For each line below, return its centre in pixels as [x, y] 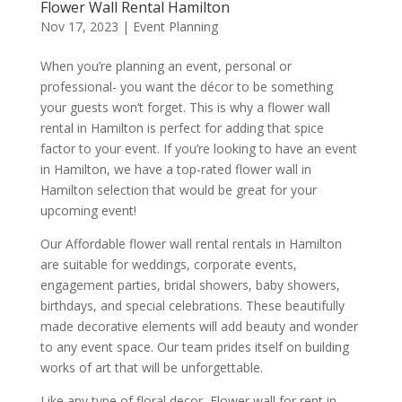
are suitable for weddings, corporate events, [168, 264]
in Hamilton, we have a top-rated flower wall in [175, 169]
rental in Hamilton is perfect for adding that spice [182, 127]
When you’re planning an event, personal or [166, 66]
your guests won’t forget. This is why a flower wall [185, 107]
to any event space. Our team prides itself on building [194, 346]
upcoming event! [88, 210]
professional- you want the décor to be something [186, 86]
